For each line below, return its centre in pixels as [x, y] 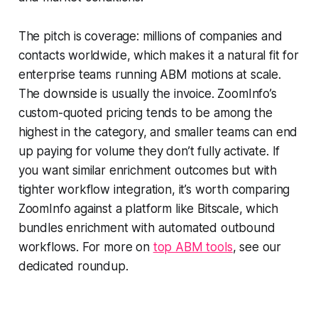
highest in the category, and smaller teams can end [158, 132]
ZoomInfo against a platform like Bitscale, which [148, 209]
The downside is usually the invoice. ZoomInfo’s [147, 94]
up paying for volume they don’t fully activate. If [149, 152]
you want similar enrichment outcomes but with [148, 171]
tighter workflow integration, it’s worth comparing [154, 190]
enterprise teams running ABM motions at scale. [149, 75]
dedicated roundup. [73, 267]
